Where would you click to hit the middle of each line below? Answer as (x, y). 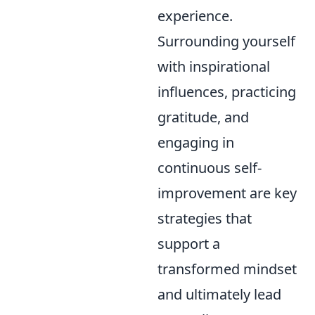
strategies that (205, 218)
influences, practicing (227, 92)
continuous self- (210, 168)
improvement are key (227, 193)
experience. (195, 16)
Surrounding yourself (226, 41)
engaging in (196, 142)
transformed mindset (227, 269)
